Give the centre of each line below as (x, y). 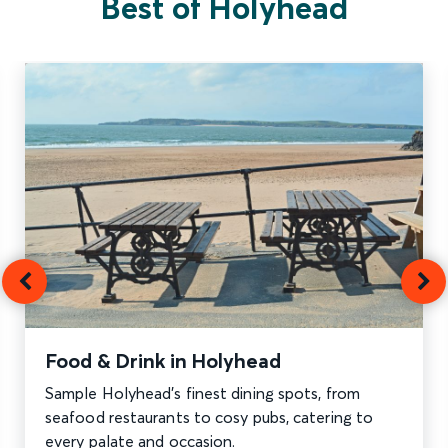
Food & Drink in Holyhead (163, 360)
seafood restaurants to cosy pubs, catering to (209, 416)
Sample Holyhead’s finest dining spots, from (202, 392)
